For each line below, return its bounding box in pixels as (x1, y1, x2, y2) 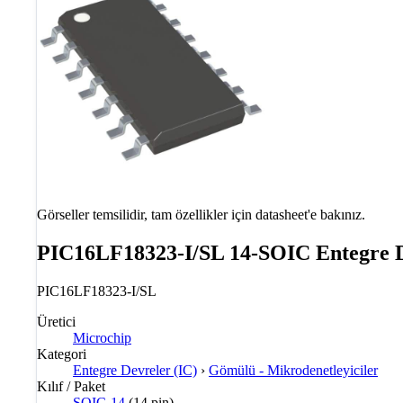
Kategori (37, 345, 86, 362)
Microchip (73, 329, 131, 345)
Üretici (37, 313, 76, 329)
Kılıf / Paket (37, 378, 105, 394)
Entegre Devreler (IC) (73, 362, 197, 378)
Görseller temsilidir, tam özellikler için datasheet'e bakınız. (37, 207, 365, 222)
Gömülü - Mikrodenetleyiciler (209, 362, 378, 378)
